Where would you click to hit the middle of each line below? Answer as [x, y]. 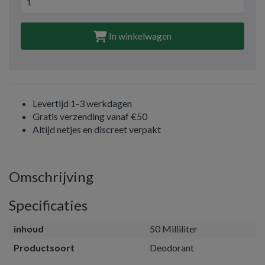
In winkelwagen [139, 36]
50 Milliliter [174, 229]
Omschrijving [51, 177]
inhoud [29, 229]
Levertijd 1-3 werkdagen [82, 103]
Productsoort [44, 248]
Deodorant [172, 248]
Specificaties [48, 205]
